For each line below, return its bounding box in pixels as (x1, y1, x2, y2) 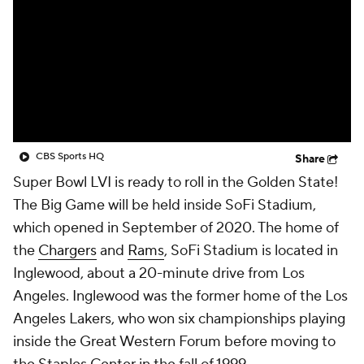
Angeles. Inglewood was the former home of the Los (13, 287, 348, 305)
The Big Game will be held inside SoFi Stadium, (13, 196, 316, 214)
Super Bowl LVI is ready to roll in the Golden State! (13, 173, 338, 192)
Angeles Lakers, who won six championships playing (13, 310, 345, 328)
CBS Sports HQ (36, 150, 104, 162)
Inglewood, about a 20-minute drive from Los (13, 264, 305, 283)
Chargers (38, 241, 97, 260)
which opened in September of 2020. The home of (13, 219, 339, 237)
